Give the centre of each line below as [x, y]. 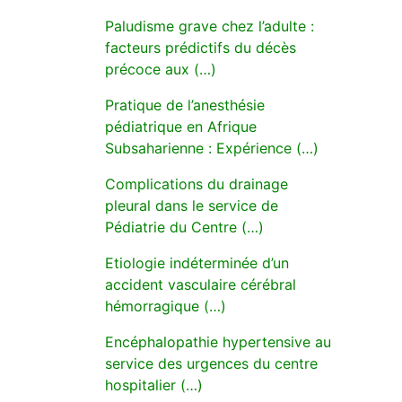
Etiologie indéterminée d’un [197, 263]
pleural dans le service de [192, 205]
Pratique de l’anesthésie [185, 105]
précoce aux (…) [161, 69]
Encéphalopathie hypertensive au [218, 342]
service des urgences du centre [211, 363]
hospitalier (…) [154, 385]
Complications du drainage [197, 184]
